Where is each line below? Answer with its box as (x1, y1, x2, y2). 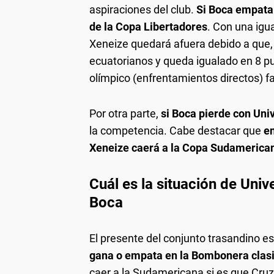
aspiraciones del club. (89, 3, 196, 17)
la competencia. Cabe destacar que (89, 124, 264, 138)
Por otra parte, (89, 107, 161, 120)
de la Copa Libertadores (89, 20, 207, 34)
